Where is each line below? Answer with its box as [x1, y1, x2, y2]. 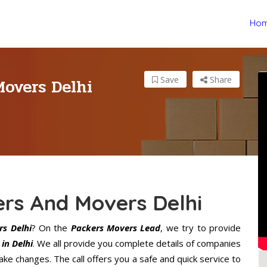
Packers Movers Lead [70, 222, 161, 234]
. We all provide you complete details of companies [32, 237, 241, 250]
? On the [31, 222, 71, 234]
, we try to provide [160, 222, 241, 234]
